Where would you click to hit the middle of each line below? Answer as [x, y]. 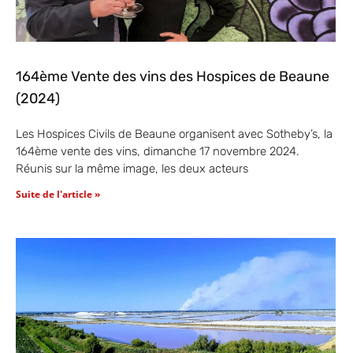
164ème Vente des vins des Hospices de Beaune [173, 76]
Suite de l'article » [58, 194]
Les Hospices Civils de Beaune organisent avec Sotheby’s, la [174, 134]
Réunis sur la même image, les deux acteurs [132, 168]
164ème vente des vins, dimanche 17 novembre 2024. [158, 151]
